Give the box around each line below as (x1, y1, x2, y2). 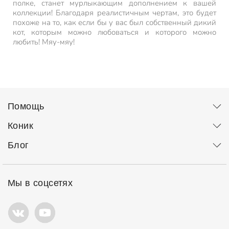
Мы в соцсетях (8, 178, 73, 188)
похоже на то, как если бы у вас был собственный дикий (13, 17, 216, 28)
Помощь (8, 101, 44, 111)
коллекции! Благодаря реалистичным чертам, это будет (13, 8, 216, 18)
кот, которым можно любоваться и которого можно (13, 27, 216, 37)
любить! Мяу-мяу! (13, 37, 75, 47)
